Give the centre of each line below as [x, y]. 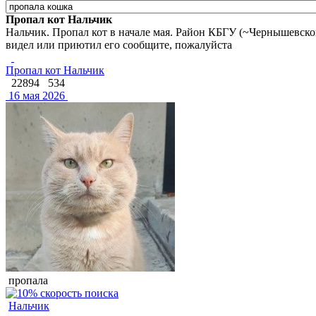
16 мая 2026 [35, 95]
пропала [27, 280]
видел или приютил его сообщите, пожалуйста [119, 44]
